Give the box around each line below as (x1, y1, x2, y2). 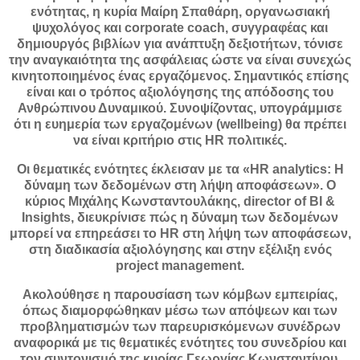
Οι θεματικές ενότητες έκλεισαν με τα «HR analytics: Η (16, 162, 344, 176)
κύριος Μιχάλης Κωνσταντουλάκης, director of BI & (25, 194, 335, 208)
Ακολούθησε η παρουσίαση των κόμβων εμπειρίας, (22, 287, 337, 301)
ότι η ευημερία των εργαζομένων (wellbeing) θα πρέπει (14, 117, 346, 131)
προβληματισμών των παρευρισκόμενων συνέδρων (19, 319, 341, 333)
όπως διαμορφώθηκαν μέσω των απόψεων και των (22, 303, 337, 317)
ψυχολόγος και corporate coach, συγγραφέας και (32, 20, 328, 35)
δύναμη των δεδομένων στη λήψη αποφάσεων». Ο (24, 178, 336, 192)
